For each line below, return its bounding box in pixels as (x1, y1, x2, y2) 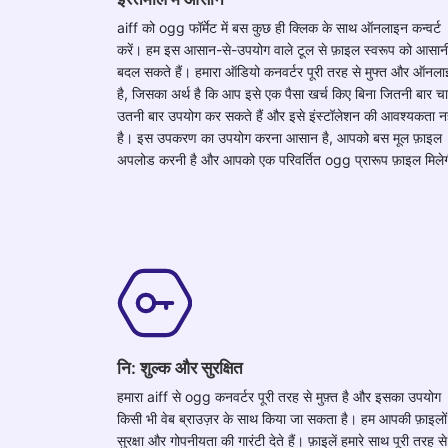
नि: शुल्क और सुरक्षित (117, 357, 243, 378)
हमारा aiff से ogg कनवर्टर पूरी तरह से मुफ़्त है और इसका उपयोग (117, 387, 441, 405)
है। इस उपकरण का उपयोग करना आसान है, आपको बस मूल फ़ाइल (117, 128, 442, 146)
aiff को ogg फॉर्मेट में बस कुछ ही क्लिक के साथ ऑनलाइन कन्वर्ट (117, 18, 441, 36)
